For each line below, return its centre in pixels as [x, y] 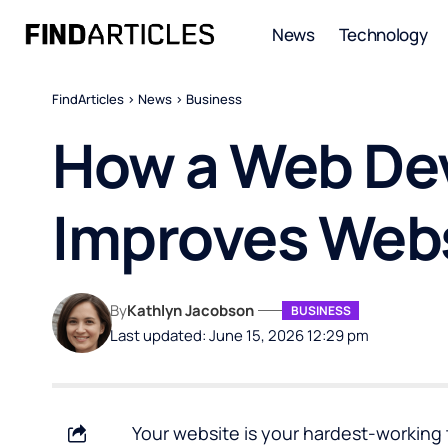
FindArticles [88, 99]
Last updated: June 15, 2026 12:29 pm [240, 335]
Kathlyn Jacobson [191, 310]
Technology [383, 34]
